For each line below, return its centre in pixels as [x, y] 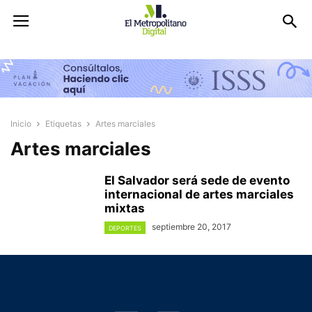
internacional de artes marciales [199, 195]
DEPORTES [125, 228]
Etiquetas [63, 124]
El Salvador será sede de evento [197, 181]
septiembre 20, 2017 [192, 227]
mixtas [125, 209]
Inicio [21, 124]
